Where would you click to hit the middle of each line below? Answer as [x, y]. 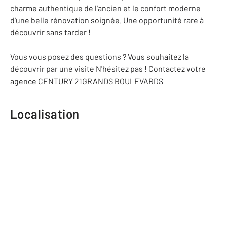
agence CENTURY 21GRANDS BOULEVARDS [87, 81]
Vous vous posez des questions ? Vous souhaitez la [100, 56]
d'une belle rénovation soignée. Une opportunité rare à [107, 20]
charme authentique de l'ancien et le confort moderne [105, 8]
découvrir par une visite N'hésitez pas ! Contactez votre [108, 69]
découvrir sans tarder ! [50, 32]
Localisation [45, 114]
